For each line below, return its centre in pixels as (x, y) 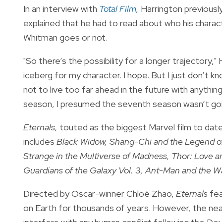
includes (40, 141)
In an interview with (61, 8)
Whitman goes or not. (65, 37)
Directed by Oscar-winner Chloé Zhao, (100, 193)
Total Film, (120, 8)
